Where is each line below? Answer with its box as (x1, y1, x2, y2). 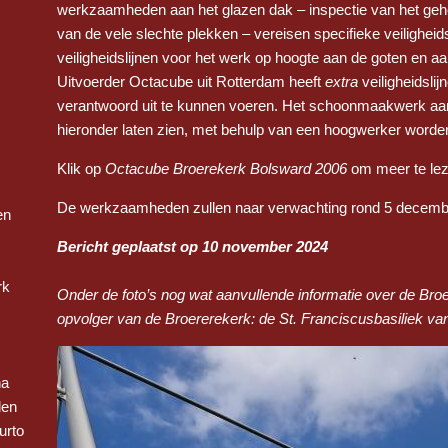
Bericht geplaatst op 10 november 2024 (57, 238, 328, 256)
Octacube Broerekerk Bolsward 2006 (105, 160, 347, 178)
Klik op (57, 160, 105, 178)
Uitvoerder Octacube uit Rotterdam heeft (57, 73, 325, 91)
